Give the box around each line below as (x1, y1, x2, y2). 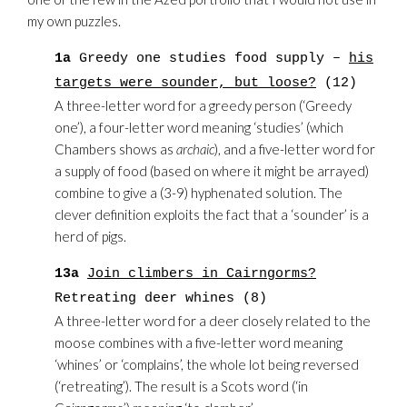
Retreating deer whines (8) (55, 291, 267, 306)
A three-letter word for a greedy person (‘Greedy (55, 97, 352, 114)
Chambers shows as (55, 141, 176, 157)
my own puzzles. (27, 13, 121, 29)
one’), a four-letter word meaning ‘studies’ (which (55, 119, 343, 135)
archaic (176, 141, 214, 157)
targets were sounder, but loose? (55, 75, 316, 91)
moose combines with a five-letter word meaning (55, 334, 342, 351)
